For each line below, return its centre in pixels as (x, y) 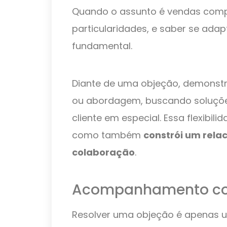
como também (108, 135)
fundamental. (102, 46)
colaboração (103, 152)
